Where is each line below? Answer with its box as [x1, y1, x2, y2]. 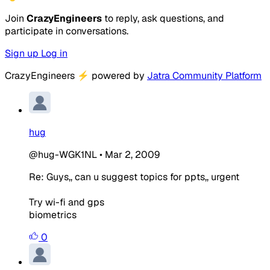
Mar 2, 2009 [105, 148, 160, 161]
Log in [41, 46, 67, 60]
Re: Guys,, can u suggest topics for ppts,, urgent [29, 170, 239, 183]
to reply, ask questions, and [102, 11, 224, 25]
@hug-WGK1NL [29, 148, 97, 161]
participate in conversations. [5, 24, 128, 37]
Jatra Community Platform [147, 69, 262, 82]
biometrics [29, 208, 77, 221]
